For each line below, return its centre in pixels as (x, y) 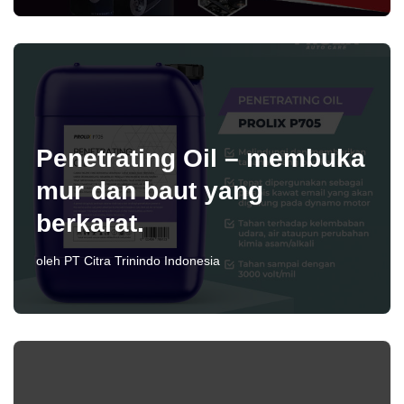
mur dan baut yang (150, 191)
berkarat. (90, 223)
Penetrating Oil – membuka (201, 158)
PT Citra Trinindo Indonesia (142, 261)
